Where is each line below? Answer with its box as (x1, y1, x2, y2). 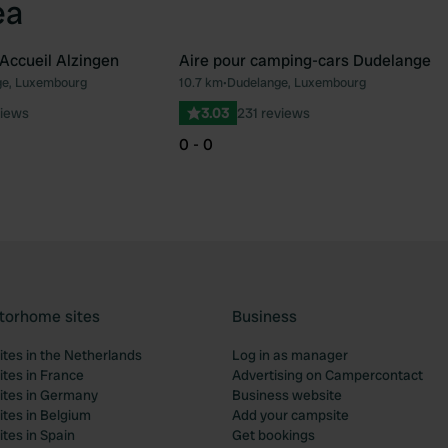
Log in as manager (232, 346, 348, 364)
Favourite (140, 81, 209, 102)
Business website (232, 386, 342, 404)
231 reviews (237, 104, 310, 122)
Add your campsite (232, 406, 349, 424)
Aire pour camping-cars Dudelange (179, 50, 431, 71)
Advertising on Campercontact (232, 366, 423, 384)
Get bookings (232, 426, 315, 444)
